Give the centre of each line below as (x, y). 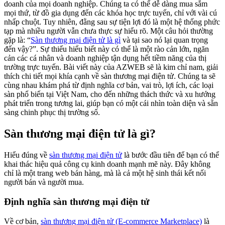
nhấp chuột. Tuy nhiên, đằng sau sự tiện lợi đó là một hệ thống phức (112, 22)
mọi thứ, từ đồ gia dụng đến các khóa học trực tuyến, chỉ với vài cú (110, 13)
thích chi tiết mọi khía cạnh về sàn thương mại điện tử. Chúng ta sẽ (110, 76)
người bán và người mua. (44, 182)
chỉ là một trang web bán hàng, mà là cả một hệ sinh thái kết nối (105, 173)
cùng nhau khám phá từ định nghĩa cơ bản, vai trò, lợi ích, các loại (109, 85)
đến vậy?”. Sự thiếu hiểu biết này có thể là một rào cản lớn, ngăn (106, 49)
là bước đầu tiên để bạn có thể (171, 155)
